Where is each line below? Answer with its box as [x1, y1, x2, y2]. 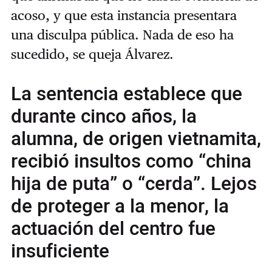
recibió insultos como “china [10, 148, 251, 176]
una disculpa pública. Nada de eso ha [10, 27, 234, 43]
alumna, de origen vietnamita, [10, 125, 261, 154]
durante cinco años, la [10, 103, 197, 131]
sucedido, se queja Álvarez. [10, 46, 174, 63]
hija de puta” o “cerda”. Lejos [10, 170, 257, 199]
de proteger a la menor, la [10, 192, 229, 221]
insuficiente [10, 237, 109, 266]
